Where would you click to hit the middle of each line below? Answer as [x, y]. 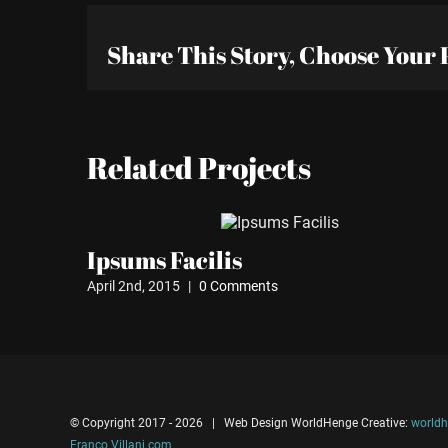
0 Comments [238, 286]
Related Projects [199, 167]
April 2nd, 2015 [133, 286]
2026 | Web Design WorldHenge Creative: [293, 423]
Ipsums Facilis [164, 260]
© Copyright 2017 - [122, 423]
